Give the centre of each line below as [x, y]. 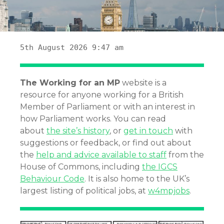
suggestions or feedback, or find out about [106, 143]
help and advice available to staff [101, 155]
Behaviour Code [52, 179]
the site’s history [78, 131]
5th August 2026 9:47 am [72, 48]
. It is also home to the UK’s [137, 179]
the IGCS [160, 167]
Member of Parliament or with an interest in [107, 107]
